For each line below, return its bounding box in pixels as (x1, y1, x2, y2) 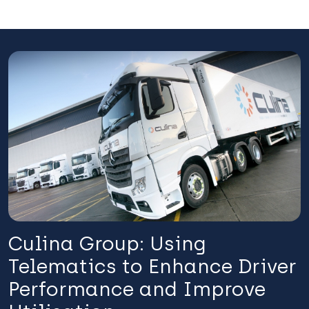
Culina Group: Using (8, 232, 206, 256)
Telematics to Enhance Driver (8, 255, 297, 279)
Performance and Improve (8, 277, 266, 301)
